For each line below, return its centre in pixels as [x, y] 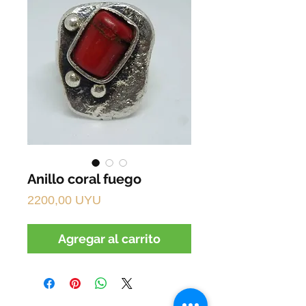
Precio [118, 199]
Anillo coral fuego [84, 179]
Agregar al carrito [109, 238]
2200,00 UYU [64, 200]
